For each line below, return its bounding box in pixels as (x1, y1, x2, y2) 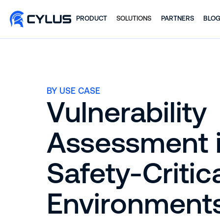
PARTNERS (161, 14, 194, 23)
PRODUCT (76, 14, 107, 23)
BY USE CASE (46, 86, 100, 96)
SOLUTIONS (116, 14, 152, 23)
